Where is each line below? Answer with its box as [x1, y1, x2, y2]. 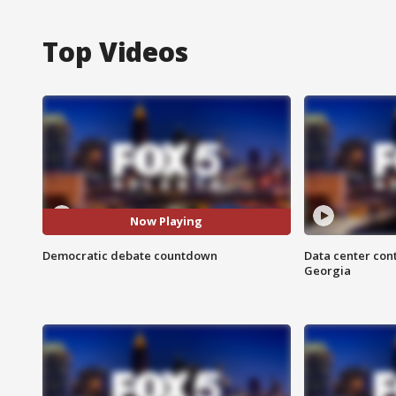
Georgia [303, 262, 351, 278]
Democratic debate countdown [42, 247, 217, 263]
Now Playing [130, 213, 203, 230]
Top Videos [42, 33, 188, 70]
